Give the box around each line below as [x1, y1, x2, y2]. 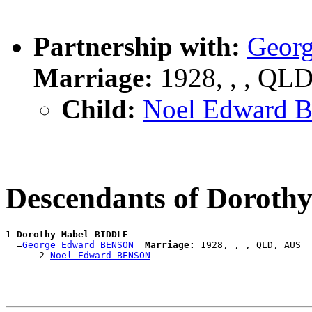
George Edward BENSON [22, 239, 134, 250]
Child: [61, 93, 136, 124]
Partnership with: [33, 31, 240, 61]
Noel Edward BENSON [50, 249, 150, 260]
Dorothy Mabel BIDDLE [17, 228, 128, 240]
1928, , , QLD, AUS [195, 239, 301, 250]
